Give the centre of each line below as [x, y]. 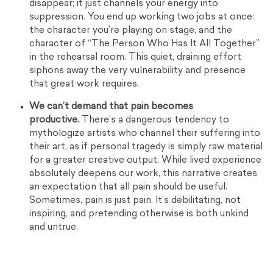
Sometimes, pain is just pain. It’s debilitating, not [135, 201]
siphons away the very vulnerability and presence [138, 71]
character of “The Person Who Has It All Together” [145, 44]
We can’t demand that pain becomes [112, 107]
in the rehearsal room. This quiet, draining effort [136, 58]
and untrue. [54, 228]
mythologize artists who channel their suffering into [145, 134]
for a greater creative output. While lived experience [146, 161]
